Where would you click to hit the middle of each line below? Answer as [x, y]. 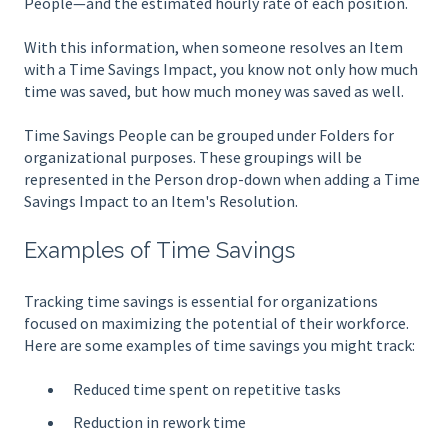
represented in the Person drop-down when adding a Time [222, 179]
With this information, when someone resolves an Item [213, 47]
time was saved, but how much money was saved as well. [214, 91]
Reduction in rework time [161, 422]
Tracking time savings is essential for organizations [201, 300]
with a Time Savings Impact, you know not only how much [221, 69]
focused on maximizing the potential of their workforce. [216, 322]
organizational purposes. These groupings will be [193, 157]
